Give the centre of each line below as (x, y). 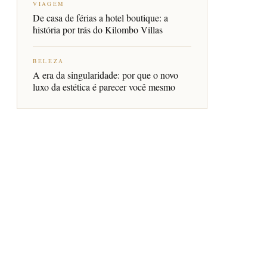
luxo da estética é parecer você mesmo (104, 87)
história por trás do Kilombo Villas (98, 30)
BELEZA (49, 61)
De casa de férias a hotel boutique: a (100, 18)
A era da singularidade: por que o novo (105, 75)
